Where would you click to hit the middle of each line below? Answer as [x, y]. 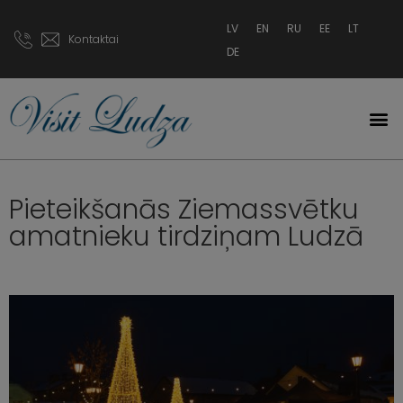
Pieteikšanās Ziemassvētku [184, 210]
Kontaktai [94, 39]
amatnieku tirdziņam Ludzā [186, 237]
